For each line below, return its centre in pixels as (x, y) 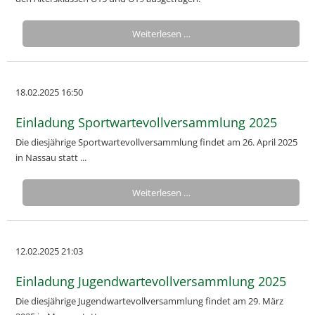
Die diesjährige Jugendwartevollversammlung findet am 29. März (149, 301)
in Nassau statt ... (51, 157)
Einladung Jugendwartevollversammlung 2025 (151, 281)
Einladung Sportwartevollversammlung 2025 (146, 122)
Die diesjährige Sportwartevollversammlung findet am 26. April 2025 (156, 142)
